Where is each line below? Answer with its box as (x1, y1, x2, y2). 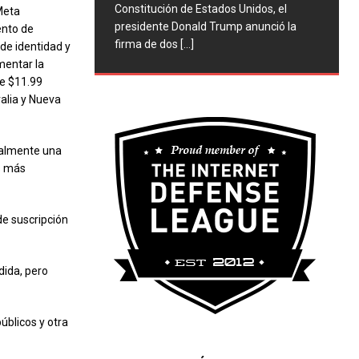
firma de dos (114, 37, 180, 50)
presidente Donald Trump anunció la (114, 19, 296, 33)
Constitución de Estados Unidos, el (114, 2, 287, 15)
